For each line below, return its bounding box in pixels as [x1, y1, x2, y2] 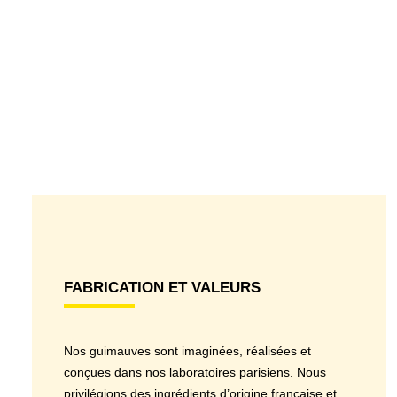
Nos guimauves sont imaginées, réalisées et [64, 344, 311, 358]
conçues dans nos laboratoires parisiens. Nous [64, 365, 326, 379]
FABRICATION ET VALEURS [64, 279, 261, 296]
